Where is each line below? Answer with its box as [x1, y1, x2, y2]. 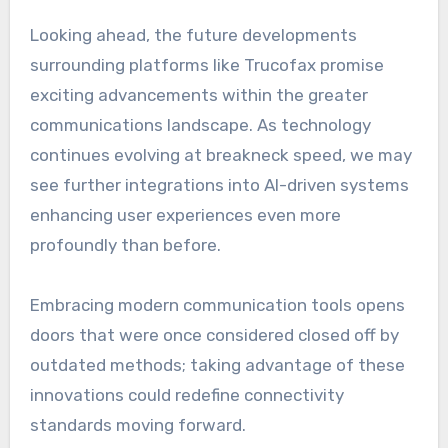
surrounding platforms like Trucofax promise [29, 54, 384, 75]
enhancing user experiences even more [29, 204, 341, 225]
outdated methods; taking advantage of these [29, 354, 405, 375]
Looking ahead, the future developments [29, 24, 357, 45]
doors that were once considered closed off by [29, 324, 399, 345]
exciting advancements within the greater [29, 84, 368, 105]
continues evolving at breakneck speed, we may [29, 144, 412, 165]
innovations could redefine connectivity [29, 384, 344, 405]
